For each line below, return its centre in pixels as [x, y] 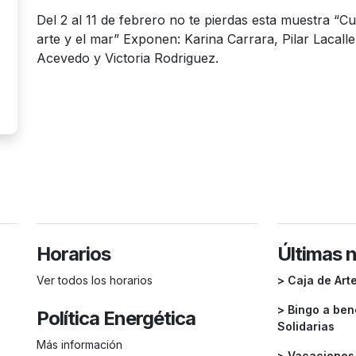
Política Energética [116, 318]
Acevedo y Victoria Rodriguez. [128, 58]
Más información [79, 344]
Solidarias [306, 326]
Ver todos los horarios [95, 280]
